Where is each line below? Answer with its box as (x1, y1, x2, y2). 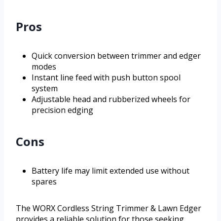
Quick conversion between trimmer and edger (32, 50, 201, 62)
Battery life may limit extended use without (32, 165, 189, 177)
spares (32, 176, 57, 187)
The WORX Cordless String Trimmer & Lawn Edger (16, 203, 201, 214)
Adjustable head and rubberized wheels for (32, 94, 190, 105)
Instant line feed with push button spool (32, 72, 181, 83)
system (32, 83, 58, 94)
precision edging (32, 105, 93, 116)
